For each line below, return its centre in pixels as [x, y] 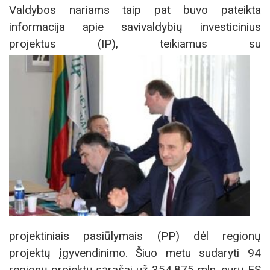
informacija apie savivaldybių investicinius [135, 27]
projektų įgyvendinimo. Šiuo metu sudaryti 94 [135, 253]
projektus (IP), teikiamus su [135, 43]
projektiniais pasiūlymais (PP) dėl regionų [135, 236]
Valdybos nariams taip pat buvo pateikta [135, 10]
